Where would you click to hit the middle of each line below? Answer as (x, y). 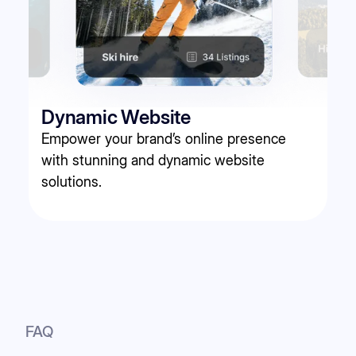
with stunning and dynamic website (153, 160)
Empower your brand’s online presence (164, 138)
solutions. (72, 181)
